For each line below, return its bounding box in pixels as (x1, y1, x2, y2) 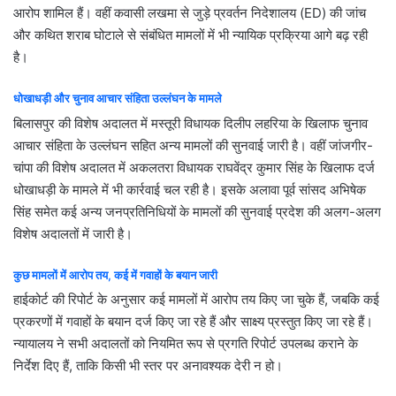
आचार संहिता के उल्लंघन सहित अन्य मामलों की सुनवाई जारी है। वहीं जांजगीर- (13, 136, 373, 154)
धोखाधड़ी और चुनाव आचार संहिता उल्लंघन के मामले (13, 91, 222, 106)
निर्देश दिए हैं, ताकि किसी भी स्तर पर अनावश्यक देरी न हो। (13, 357, 283, 375)
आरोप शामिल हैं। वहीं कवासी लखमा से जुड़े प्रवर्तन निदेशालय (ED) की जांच (13, 4, 366, 22)
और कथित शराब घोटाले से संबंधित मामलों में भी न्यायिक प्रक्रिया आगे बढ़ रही (13, 27, 368, 44)
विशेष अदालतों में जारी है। (13, 225, 133, 242)
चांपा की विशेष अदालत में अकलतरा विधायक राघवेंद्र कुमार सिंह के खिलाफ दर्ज (13, 158, 375, 176)
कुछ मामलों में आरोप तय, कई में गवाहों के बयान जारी (13, 267, 217, 282)
